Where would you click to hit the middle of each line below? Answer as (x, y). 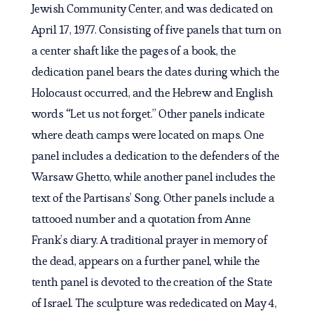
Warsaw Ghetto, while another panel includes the (153, 177)
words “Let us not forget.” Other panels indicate (148, 114)
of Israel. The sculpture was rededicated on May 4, (154, 303)
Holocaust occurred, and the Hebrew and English (152, 93)
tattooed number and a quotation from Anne (141, 219)
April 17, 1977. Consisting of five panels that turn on (156, 30)
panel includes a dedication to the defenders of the (155, 156)
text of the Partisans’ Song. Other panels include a (153, 198)
